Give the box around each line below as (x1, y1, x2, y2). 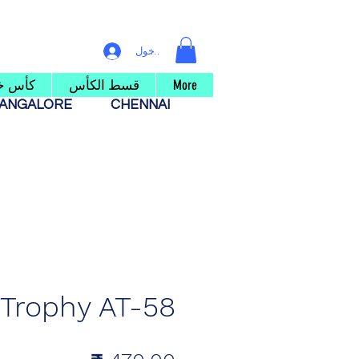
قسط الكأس (68, 77, 139, 94)
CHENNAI (107, 98, 176, 113)
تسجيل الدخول (135, 45, 200, 57)
